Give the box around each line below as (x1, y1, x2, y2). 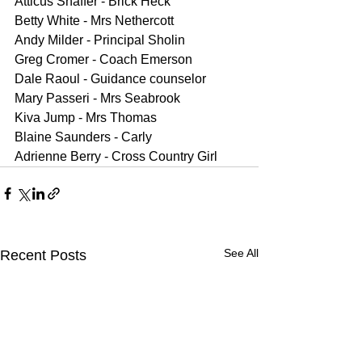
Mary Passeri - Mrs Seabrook (15, 90, 180, 105)
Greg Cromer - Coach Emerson (15, 52, 192, 66)
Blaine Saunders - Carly (15, 129, 152, 144)
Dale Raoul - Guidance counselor (15, 71, 206, 86)
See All (224, 246, 259, 259)
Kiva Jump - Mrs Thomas (15, 110, 157, 124)
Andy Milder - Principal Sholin (15, 32, 185, 47)
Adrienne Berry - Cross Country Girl (15, 149, 217, 163)
